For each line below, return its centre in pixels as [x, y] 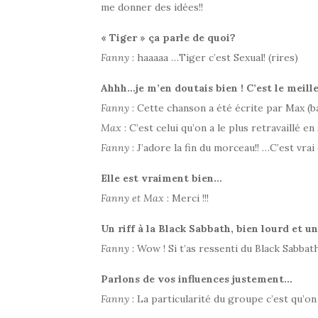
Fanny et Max [132, 198]
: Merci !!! [186, 198]
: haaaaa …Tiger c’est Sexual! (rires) [214, 57]
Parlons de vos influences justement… [197, 279]
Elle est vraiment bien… [161, 178]
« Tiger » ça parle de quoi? [168, 37]
